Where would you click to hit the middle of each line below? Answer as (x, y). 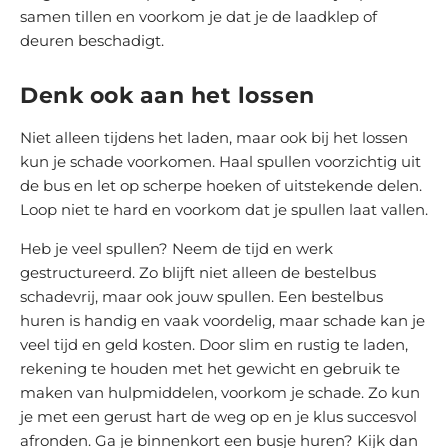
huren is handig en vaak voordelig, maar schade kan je (222, 320)
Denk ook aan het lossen (167, 95)
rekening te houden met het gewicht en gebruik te (210, 368)
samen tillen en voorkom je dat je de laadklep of (198, 16)
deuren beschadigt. (92, 40)
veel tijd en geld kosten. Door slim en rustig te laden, (214, 344)
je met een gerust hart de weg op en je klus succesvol (218, 416)
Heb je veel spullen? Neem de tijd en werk (176, 248)
